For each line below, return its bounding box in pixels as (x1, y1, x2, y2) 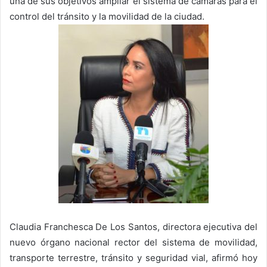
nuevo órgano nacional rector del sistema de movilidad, (10, 236, 257, 248)
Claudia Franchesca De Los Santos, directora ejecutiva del (10, 221, 257, 232)
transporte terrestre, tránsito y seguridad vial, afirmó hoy (10, 252, 257, 263)
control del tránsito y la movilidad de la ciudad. (10, 11, 204, 23)
